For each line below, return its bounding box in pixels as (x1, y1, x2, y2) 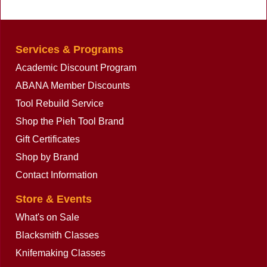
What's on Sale (15, 212, 79, 222)
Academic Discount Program (15, 62, 136, 73)
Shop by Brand (15, 151, 79, 162)
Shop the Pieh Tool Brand (15, 116, 124, 126)
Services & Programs (15, 43, 123, 55)
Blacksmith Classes (15, 229, 99, 240)
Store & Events (15, 193, 92, 205)
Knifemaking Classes (15, 247, 105, 258)
